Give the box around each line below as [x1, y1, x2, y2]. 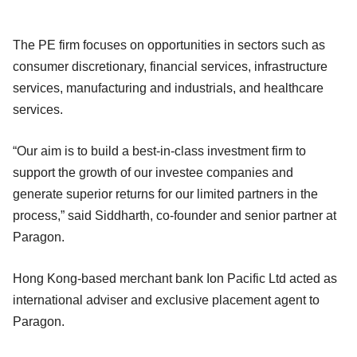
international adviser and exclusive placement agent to [13, 292, 320, 307]
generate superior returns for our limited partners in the [13, 186, 318, 201]
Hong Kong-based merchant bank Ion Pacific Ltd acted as [13, 271, 337, 285]
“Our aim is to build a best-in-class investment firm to [13, 143, 306, 158]
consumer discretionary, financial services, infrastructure [13, 59, 328, 73]
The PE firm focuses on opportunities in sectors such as [13, 37, 325, 52]
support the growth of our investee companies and [13, 165, 293, 179]
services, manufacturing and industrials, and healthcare [13, 80, 324, 95]
